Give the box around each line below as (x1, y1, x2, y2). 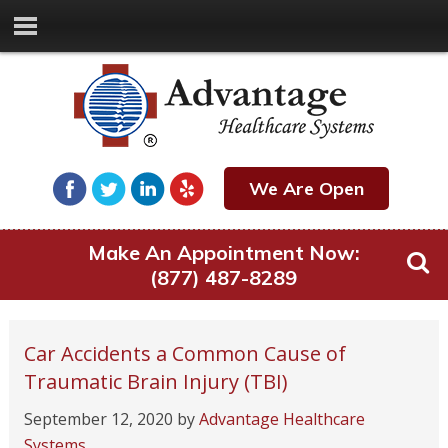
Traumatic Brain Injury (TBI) (23, 368, 288, 395)
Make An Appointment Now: (87, 240, 360, 265)
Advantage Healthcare (198, 408, 365, 430)
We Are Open (249, 177, 365, 200)
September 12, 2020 (23, 408, 173, 430)
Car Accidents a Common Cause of (23, 340, 346, 367)
